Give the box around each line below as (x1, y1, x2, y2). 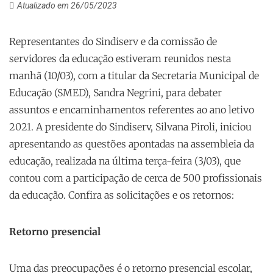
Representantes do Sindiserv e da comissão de (9, 35, 217, 48)
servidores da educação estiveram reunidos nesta (9, 52, 231, 65)
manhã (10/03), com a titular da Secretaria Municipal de (9, 69, 259, 82)
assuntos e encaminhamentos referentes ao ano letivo (9, 104, 254, 116)
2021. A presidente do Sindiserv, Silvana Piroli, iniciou (9, 121, 252, 133)
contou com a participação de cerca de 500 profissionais (9, 172, 262, 184)
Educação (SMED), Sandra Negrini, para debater (9, 87, 222, 99)
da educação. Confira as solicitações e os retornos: (9, 189, 234, 201)
